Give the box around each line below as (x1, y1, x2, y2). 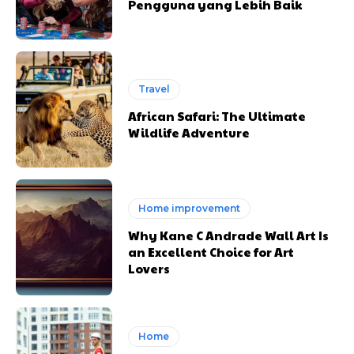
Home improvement (138, 202, 241, 215)
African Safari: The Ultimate (128, 107, 307, 124)
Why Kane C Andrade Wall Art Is (128, 227, 330, 244)
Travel (138, 82, 171, 95)
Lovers (128, 260, 171, 277)
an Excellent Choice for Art (128, 243, 295, 261)
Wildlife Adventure (128, 123, 250, 141)
